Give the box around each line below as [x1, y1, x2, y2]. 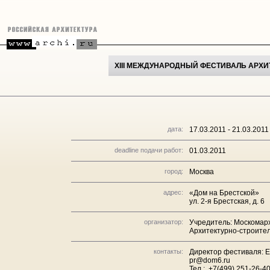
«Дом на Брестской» [189, 189, 259, 197]
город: [165, 168, 183, 175]
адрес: [163, 189, 183, 196]
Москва [189, 168, 214, 176]
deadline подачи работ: [115, 146, 183, 154]
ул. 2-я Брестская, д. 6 [189, 197, 265, 206]
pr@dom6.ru [189, 256, 230, 265]
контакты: [154, 248, 183, 255]
